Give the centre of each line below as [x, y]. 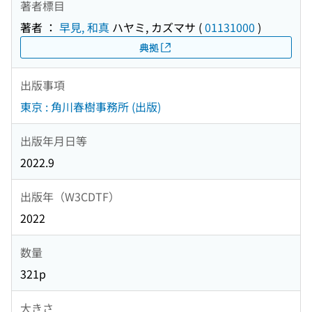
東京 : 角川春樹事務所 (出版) [91, 107]
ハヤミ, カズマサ [153, 28]
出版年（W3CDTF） [70, 196]
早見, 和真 [84, 28]
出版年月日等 [54, 140]
